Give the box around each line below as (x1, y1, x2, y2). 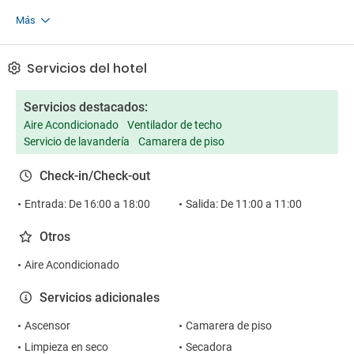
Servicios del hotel (24, 59, 147, 77)
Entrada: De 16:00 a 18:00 (24, 198, 150, 210)
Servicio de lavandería (24, 135, 130, 148)
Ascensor (24, 319, 70, 332)
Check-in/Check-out (40, 168, 150, 183)
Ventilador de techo (127, 119, 222, 131)
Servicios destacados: (24, 100, 148, 115)
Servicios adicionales (40, 290, 160, 305)
